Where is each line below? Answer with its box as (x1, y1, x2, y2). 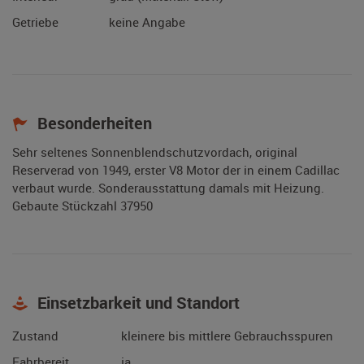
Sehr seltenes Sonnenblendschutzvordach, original (12, 144, 297, 161)
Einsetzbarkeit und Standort (33, 292, 240, 314)
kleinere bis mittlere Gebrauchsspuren (121, 327, 333, 344)
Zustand (12, 327, 58, 344)
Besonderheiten (33, 112, 152, 135)
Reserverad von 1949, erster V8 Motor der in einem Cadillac (12, 162, 340, 179)
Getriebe (12, 14, 58, 31)
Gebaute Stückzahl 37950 (12, 197, 153, 214)
